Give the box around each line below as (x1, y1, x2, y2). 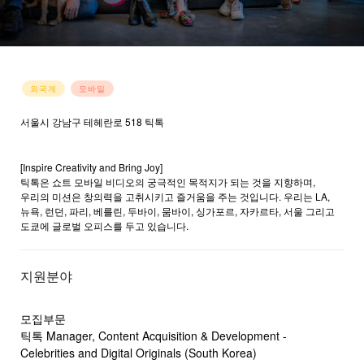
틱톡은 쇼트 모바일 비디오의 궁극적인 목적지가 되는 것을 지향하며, (20, 175, 315, 188)
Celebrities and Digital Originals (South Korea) (20, 344, 257, 361)
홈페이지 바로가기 (20, 145, 101, 159)
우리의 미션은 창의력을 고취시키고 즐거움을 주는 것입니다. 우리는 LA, (20, 189, 330, 203)
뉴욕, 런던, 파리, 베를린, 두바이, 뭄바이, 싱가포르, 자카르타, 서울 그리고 (20, 204, 335, 218)
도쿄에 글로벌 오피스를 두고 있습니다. (20, 219, 188, 232)
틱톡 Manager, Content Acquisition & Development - (20, 327, 287, 344)
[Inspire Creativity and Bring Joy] (20, 160, 162, 174)
